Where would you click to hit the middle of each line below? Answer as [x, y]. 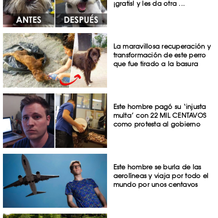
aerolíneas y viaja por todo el [161, 175]
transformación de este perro [160, 55]
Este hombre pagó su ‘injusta [160, 106]
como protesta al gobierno [157, 124]
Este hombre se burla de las [157, 167]
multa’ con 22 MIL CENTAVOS [160, 115]
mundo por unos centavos [155, 184]
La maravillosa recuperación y [162, 46]
